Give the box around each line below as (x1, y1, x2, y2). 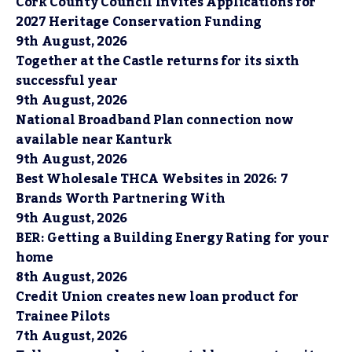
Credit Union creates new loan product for (16, 284, 299, 310)
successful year (16, 68, 118, 93)
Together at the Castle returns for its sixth (16, 49, 299, 74)
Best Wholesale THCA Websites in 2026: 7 (16, 167, 288, 192)
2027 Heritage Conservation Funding (16, 9, 262, 35)
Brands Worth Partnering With (16, 186, 226, 211)
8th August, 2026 (16, 265, 127, 290)
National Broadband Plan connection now (16, 108, 294, 133)
